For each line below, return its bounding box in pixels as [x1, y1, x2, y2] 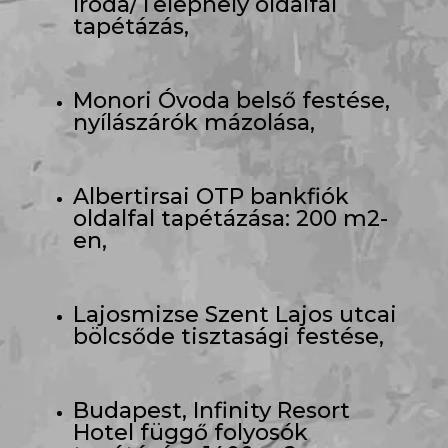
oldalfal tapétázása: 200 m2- [72, 205, 388, 232]
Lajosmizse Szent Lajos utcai [72, 301, 397, 328]
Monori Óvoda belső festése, [72, 87, 390, 114]
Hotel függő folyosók [72, 419, 308, 446]
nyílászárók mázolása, [72, 109, 315, 136]
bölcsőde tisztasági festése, [72, 323, 384, 350]
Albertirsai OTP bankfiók [72, 183, 349, 210]
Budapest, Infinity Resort [72, 397, 350, 424]
